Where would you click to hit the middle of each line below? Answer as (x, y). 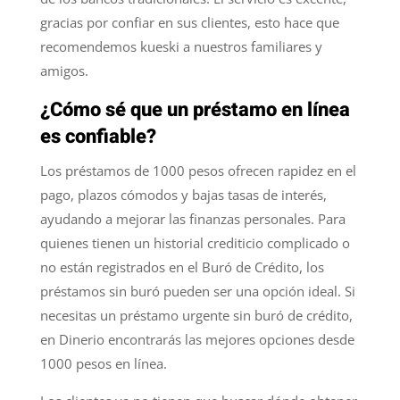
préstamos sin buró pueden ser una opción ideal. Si (197, 291)
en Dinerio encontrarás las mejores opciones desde (197, 339)
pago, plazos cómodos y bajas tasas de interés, (183, 194)
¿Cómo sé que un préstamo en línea (195, 109)
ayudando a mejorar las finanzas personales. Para (192, 218)
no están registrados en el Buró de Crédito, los (182, 267)
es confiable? (98, 136)
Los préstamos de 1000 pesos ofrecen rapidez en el (198, 170)
